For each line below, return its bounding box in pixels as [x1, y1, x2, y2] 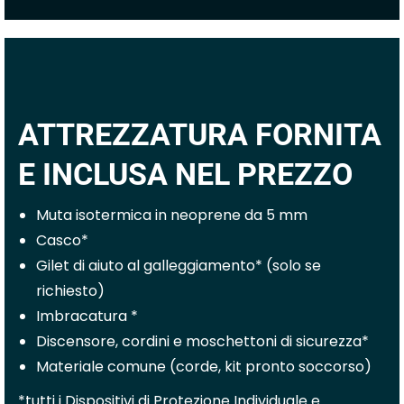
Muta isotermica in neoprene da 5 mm [36, 205, 308, 225]
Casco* [36, 230, 88, 251]
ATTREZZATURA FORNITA [18, 116, 381, 152]
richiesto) [36, 280, 105, 301]
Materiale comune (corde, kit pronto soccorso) [36, 356, 372, 377]
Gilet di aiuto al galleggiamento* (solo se [36, 255, 321, 276]
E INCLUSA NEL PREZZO [18, 156, 353, 192]
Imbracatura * [36, 306, 138, 326]
